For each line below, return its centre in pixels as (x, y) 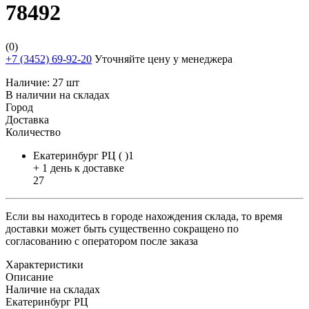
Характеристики (44, 264)
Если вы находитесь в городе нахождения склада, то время (144, 216)
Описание (29, 277)
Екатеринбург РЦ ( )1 (83, 155)
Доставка (27, 119)
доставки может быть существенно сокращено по (122, 228)
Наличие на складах (53, 289)
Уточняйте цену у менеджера (162, 59)
